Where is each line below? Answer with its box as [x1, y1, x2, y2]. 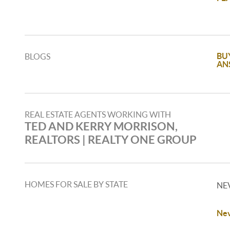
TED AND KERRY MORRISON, [25, 120, 178, 132]
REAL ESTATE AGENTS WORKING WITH [25, 110, 171, 119]
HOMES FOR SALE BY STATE [25, 180, 128, 189]
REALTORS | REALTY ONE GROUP [25, 133, 197, 146]
